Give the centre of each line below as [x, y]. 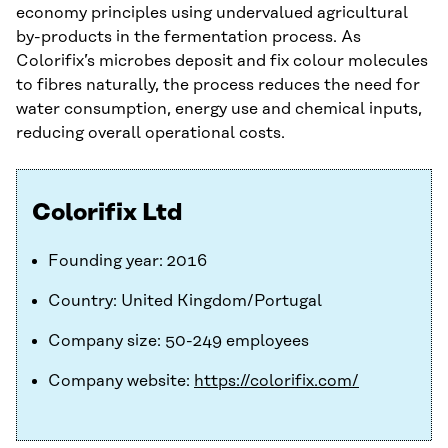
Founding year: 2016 [127, 261]
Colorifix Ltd [107, 213]
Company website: [121, 381]
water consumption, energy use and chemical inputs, [219, 109]
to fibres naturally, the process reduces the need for [218, 85]
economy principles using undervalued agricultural [212, 13]
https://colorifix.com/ [276, 381]
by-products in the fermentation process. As [188, 37]
